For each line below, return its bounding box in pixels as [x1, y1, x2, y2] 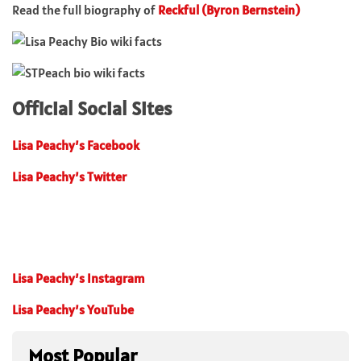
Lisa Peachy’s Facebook [12, 136, 139, 153]
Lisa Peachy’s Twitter [12, 168, 127, 185]
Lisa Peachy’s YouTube [12, 301, 134, 317]
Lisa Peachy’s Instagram [12, 269, 145, 286]
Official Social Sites [12, 95, 172, 121]
